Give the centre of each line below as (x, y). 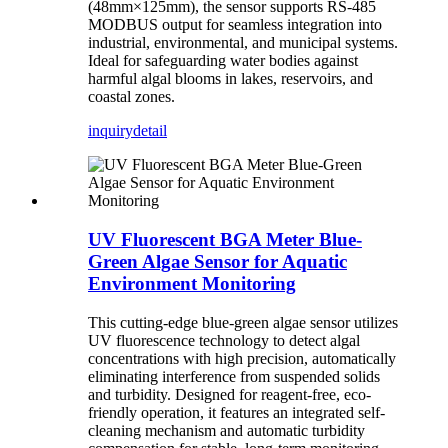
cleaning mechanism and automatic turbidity (226, 430)
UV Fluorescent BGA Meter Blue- (225, 239)
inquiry (110, 131)
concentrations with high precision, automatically (242, 358)
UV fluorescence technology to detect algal (224, 340)
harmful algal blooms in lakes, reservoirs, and (230, 79)
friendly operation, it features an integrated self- (236, 412)
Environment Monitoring (192, 283)
